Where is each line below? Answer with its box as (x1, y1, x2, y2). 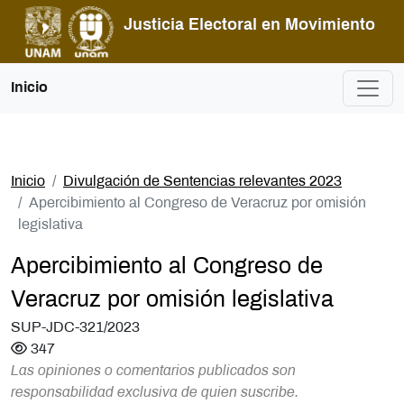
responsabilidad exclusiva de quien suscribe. (11, 385, 298, 399)
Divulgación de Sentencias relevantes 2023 (63, 174, 342, 188)
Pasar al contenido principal (200, 4, 363, 16)
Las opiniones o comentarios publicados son (11, 363, 296, 378)
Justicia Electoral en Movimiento (123, 18, 375, 33)
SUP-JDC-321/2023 (11, 320, 140, 335)
